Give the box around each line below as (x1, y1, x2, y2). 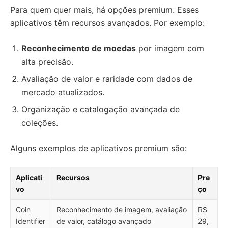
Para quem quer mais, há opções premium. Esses (10, 5, 199, 15)
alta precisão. (21, 56, 73, 67)
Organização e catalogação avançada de (21, 104, 180, 115)
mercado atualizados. (21, 87, 104, 97)
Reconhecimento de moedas (21, 43, 136, 53)
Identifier (16, 217, 45, 225)
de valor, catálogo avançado (56, 217, 151, 225)
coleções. (21, 118, 58, 128)
